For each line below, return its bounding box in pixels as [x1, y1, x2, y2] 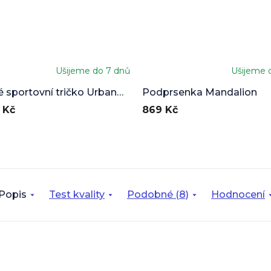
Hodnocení [211, 189, 265, 201]
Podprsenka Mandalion [142, 87, 257, 99]
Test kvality [49, 189, 105, 201]
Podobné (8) [127, 189, 189, 201]
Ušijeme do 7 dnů [56, 65, 130, 77]
